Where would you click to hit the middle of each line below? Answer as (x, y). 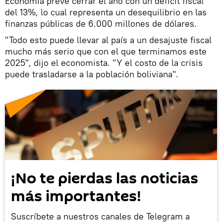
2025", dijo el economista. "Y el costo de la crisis (104, 62)
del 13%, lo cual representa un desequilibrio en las (106, 12)
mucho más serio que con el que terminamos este (106, 51)
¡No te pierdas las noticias (105, 179)
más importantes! (76, 197)
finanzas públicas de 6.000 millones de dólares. (101, 23)
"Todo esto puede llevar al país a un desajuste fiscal (108, 40)
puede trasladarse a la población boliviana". (92, 74)
